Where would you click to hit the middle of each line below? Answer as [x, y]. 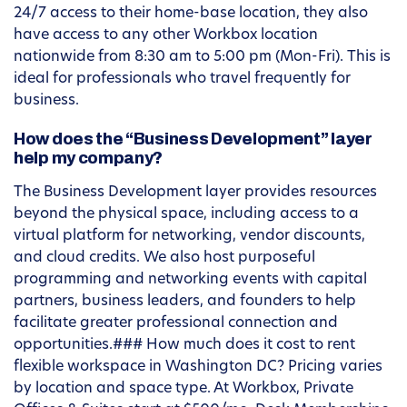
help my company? [89, 159]
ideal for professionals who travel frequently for [182, 79]
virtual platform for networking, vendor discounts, [189, 237]
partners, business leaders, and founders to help [185, 302]
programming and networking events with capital [190, 280]
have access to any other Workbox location [166, 36]
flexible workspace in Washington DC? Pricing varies [198, 367]
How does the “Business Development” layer [193, 139]
